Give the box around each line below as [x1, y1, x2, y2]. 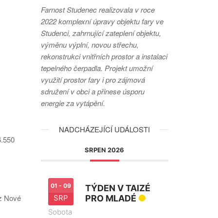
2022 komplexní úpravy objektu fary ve [40, 16, 163, 27]
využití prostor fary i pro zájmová [40, 74, 145, 85]
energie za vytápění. [40, 98, 105, 109]
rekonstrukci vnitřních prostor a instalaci [40, 51, 167, 62]
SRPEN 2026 [85, 146, 125, 154]
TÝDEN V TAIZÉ [85, 183, 150, 194]
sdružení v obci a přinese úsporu [40, 86, 145, 97]
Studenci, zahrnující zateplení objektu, [40, 28, 161, 38]
